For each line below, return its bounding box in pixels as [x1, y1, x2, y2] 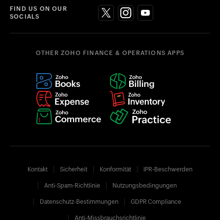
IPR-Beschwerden [143, 165, 192, 173]
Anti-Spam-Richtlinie [44, 182, 100, 189]
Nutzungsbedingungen [112, 182, 177, 189]
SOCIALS [10, 13, 40, 20]
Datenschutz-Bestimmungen [39, 198, 118, 205]
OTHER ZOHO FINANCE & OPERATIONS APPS [35, 49, 185, 56]
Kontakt [27, 165, 48, 173]
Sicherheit [60, 165, 87, 173]
